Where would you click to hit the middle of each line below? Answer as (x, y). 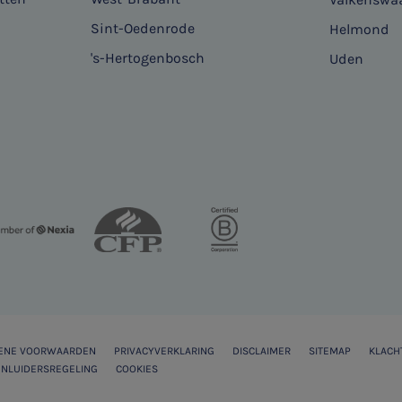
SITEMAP (330, 351)
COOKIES (137, 369)
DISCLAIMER (262, 351)
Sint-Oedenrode (142, 29)
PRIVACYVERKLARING (164, 351)
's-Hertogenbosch (147, 58)
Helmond (360, 30)
